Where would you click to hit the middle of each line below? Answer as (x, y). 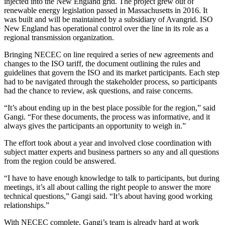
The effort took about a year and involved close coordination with (108, 143)
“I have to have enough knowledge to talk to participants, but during (112, 178)
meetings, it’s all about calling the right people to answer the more (107, 187)
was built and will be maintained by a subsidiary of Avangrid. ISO (108, 19)
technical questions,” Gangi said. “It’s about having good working (108, 196)
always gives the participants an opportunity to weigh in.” (95, 126)
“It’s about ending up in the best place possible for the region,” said (110, 107)
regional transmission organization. (59, 37)
